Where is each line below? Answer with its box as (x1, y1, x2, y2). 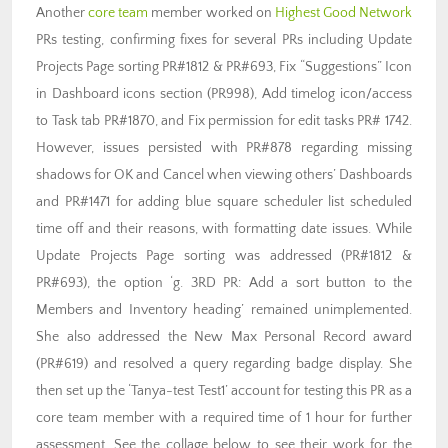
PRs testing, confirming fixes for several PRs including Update (36, 32, 412, 49)
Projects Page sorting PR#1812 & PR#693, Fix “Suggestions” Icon (36, 59, 412, 76)
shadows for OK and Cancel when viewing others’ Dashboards (36, 167, 412, 184)
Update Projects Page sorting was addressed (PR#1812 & (36, 248, 412, 265)
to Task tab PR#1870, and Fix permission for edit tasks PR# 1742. (36, 113, 412, 130)
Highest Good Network (274, 5, 412, 22)
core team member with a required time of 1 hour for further (36, 410, 412, 427)
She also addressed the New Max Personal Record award (36, 329, 412, 346)
